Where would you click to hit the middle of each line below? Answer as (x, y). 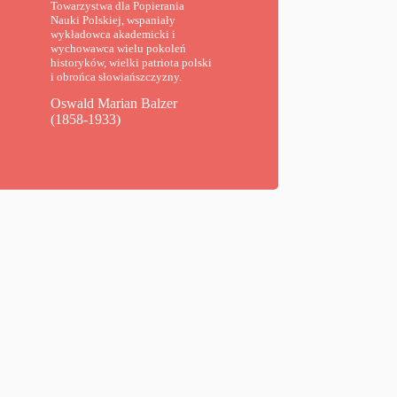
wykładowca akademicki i (113, 35)
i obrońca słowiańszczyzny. (117, 77)
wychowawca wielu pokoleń (119, 49)
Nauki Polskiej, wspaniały (113, 20)
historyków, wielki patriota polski (132, 63)
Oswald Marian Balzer (114, 104)
